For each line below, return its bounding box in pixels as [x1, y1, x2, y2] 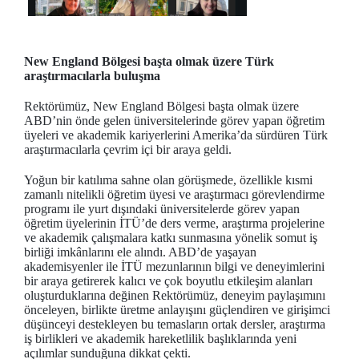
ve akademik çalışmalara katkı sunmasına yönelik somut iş [24, 230, 317, 244]
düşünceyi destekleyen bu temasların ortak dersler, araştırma [24, 317, 325, 331]
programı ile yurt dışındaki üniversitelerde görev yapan [24, 201, 300, 216]
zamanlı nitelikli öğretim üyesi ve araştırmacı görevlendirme [24, 187, 325, 201]
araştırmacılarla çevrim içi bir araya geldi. [24, 142, 232, 156]
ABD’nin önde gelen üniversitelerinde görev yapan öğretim [24, 113, 325, 127]
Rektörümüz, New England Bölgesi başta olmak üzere [24, 99, 299, 113]
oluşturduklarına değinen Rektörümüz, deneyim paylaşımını [24, 288, 325, 302]
